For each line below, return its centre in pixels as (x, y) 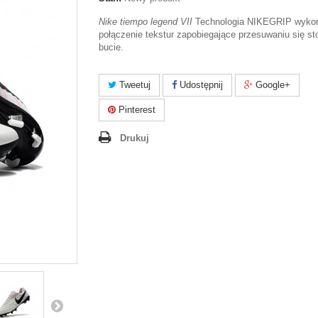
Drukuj (135, 138)
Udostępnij (200, 85)
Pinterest (136, 110)
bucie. (111, 47)
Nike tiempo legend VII (146, 22)
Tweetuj (133, 85)
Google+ (272, 85)
